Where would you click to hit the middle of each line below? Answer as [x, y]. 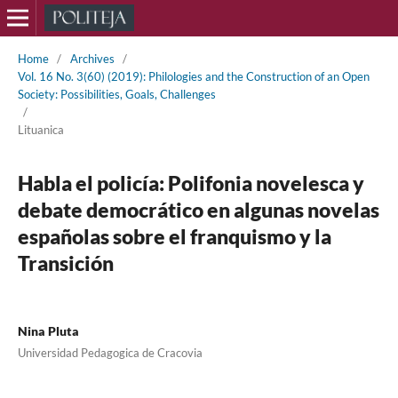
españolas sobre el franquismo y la [174, 236]
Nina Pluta [48, 330]
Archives [92, 58]
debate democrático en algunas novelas [198, 209]
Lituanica [40, 129]
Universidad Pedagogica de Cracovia [110, 352]
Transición [65, 263]
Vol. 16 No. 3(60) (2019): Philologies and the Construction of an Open [193, 76]
